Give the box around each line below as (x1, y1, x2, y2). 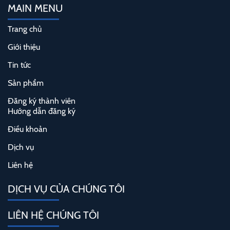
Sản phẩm (8, 78, 44, 88)
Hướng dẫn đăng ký (8, 106, 75, 117)
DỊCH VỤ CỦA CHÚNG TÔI (8, 183, 125, 196)
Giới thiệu (8, 42, 40, 52)
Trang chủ (8, 24, 42, 34)
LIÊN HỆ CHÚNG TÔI (8, 209, 99, 222)
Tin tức (8, 60, 31, 70)
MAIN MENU (8, 2, 63, 15)
